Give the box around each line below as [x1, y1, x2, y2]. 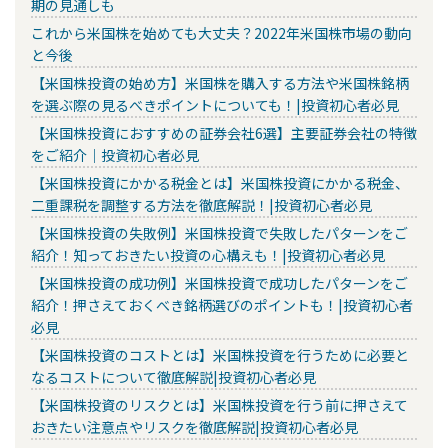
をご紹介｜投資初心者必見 [31, 144, 199, 165]
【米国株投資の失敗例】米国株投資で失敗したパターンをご [31, 222, 408, 243]
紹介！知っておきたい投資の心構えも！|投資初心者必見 [31, 244, 385, 265]
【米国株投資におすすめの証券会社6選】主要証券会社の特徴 [31, 122, 417, 143]
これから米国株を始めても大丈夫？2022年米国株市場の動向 [31, 22, 412, 43]
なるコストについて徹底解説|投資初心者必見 [31, 366, 316, 387]
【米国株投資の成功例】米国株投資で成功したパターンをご [31, 272, 408, 293]
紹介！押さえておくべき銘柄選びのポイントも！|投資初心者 [31, 294, 413, 315]
